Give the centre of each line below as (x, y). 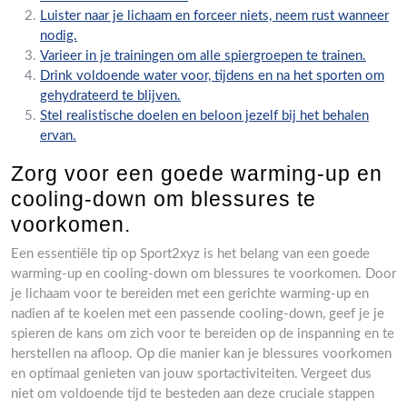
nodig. (59, 35)
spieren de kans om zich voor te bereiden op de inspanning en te (203, 333)
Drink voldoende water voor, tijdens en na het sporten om (212, 75)
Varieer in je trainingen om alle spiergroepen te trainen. (203, 55)
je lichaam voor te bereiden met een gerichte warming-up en (190, 293)
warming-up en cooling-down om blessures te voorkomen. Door (203, 273)
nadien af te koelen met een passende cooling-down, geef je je (198, 313)
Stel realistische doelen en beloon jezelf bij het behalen (204, 115)
